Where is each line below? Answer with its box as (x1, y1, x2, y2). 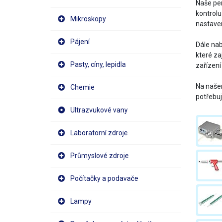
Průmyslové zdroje (70, 152, 129, 160)
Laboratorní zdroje (70, 129, 128, 137)
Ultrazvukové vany (70, 106, 128, 114)
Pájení (70, 38, 90, 46)
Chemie (70, 83, 95, 91)
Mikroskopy (70, 15, 106, 23)
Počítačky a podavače (70, 174, 138, 182)
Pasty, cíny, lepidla (70, 60, 126, 68)
